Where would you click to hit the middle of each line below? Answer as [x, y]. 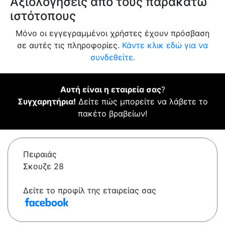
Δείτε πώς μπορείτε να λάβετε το [142, 102]
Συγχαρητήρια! [46, 102]
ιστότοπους [43, 16]
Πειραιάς [40, 154]
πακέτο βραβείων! [113, 114]
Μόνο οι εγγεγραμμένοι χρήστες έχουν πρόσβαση [113, 33]
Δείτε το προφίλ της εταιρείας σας [90, 191]
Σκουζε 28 [43, 166]
